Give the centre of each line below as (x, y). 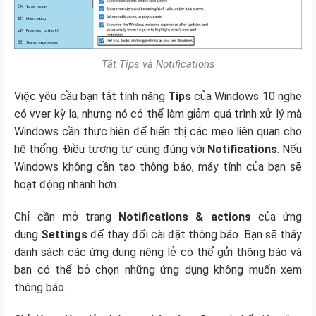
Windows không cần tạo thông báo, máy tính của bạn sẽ (158, 166)
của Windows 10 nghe (247, 96)
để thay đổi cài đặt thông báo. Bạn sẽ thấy (195, 234)
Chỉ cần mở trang (66, 217)
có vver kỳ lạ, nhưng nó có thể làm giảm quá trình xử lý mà (158, 114)
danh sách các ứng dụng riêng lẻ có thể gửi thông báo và (158, 252)
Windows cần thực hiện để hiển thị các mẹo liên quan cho (158, 131)
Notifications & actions (185, 217)
